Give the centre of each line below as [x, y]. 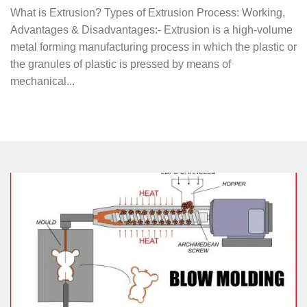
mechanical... [42, 82]
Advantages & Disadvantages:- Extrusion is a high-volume [151, 30]
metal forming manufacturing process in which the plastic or [153, 47]
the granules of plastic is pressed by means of [121, 64]
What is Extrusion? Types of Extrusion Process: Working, [148, 13]
